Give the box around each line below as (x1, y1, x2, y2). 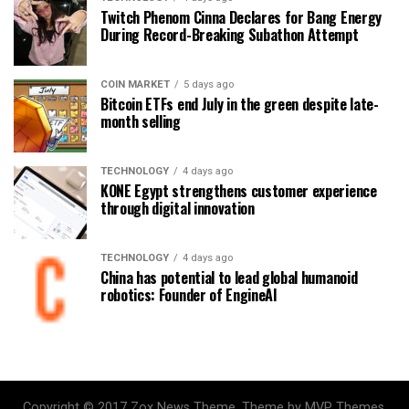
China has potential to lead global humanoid (100, 267, 358, 288)
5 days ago (184, 79, 234, 90)
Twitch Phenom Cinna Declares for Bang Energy (100, 6, 382, 28)
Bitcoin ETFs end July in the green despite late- (100, 93, 379, 115)
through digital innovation (100, 197, 255, 219)
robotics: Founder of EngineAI (100, 284, 278, 306)
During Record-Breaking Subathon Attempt (100, 24, 359, 46)
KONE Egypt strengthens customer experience (100, 180, 377, 202)
